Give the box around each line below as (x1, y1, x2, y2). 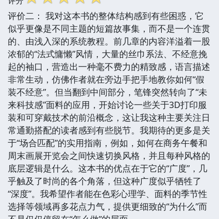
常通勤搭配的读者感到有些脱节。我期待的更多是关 (8, 124, 210, 136)
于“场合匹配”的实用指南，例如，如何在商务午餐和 (8, 136, 207, 149)
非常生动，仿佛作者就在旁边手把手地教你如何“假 (8, 73, 204, 85)
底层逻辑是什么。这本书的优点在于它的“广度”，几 (8, 162, 207, 174)
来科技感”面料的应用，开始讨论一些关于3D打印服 (8, 98, 207, 110)
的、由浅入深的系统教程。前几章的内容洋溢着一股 (8, 35, 210, 47)
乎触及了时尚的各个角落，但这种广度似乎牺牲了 (8, 175, 201, 187)
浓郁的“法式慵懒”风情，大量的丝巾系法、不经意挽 (8, 47, 207, 60)
